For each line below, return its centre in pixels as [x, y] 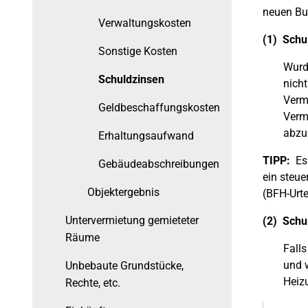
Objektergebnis [123, 192]
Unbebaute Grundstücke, [124, 266]
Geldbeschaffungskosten [159, 108]
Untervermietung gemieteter [132, 220]
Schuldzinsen [131, 79]
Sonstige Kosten [138, 51]
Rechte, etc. [93, 283]
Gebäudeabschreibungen [159, 164]
